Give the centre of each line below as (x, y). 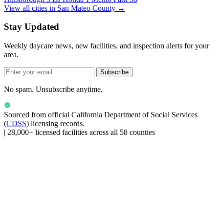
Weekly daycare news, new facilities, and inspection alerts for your (107, 46)
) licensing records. (55, 124)
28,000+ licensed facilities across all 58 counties (81, 132)
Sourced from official (38, 115)
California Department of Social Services (134, 115)
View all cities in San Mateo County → (65, 8)
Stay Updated (32, 27)
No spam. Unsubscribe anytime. (53, 89)
